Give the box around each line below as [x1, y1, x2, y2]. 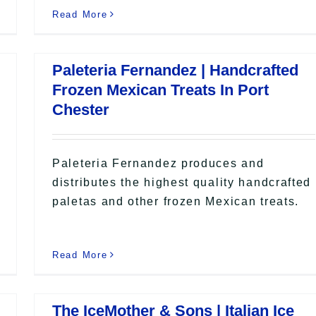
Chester [52, 100, 109, 119]
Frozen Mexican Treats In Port [52, 80, 269, 99]
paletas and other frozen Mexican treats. [52, 195, 300, 207]
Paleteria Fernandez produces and [52, 157, 265, 169]
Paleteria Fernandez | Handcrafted [52, 61, 298, 79]
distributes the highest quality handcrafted [52, 176, 312, 188]
